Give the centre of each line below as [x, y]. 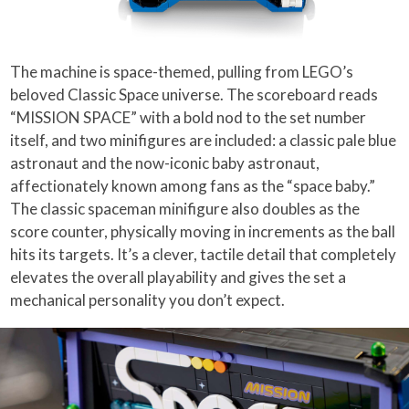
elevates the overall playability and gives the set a [178, 277]
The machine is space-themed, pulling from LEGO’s [182, 71]
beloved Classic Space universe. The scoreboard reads [194, 94]
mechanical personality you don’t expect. [148, 299]
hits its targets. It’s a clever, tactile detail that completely [204, 254]
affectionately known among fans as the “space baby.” [193, 185]
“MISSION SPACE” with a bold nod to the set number [189, 117]
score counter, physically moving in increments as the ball [203, 231]
